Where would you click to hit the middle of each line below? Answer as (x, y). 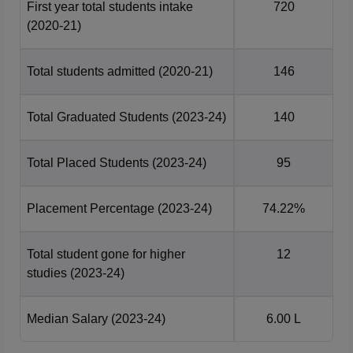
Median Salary (67, 318)
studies (47, 273)
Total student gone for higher (106, 254)
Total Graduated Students (98, 117)
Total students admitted (91, 71)
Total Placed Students (88, 162)
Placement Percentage (91, 208)
